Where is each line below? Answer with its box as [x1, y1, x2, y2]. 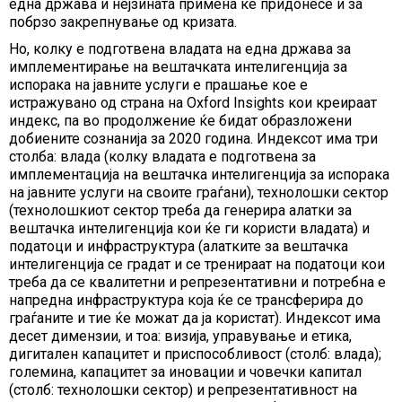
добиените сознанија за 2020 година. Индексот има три [9, 130, 378, 147]
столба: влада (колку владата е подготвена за [9, 148, 316, 165]
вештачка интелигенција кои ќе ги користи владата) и [9, 220, 370, 237]
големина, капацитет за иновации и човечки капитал [9, 363, 362, 380]
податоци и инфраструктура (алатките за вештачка [9, 238, 348, 255]
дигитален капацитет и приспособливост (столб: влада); [9, 345, 381, 363]
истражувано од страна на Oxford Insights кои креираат [9, 94, 377, 111]
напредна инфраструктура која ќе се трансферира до [9, 292, 363, 309]
